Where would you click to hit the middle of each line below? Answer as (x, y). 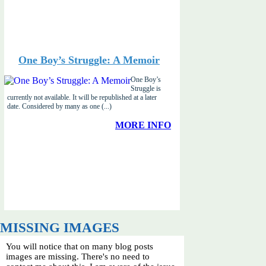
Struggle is (146, 88)
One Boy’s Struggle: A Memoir (89, 60)
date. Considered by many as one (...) (59, 106)
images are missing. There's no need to (78, 256)
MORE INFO (143, 125)
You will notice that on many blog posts (80, 246)
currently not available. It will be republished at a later (82, 97)
